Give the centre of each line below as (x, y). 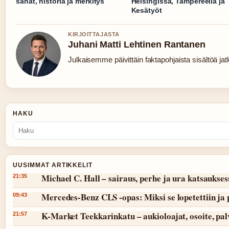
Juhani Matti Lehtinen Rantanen (137, 45)
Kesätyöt (146, 10)
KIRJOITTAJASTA (94, 35)
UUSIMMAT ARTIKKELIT (53, 165)
